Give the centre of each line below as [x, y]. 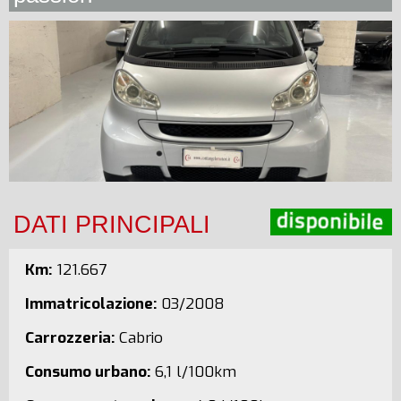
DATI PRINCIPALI [112, 224]
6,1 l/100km [194, 372]
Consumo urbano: [88, 372]
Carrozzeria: [70, 338]
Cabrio [139, 338]
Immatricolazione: [91, 304]
